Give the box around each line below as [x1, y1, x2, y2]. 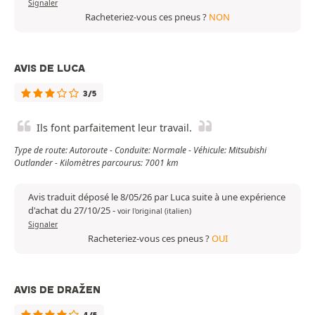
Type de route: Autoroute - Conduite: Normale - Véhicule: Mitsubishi [14, 144, 266, 157]
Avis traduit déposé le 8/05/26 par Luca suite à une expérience [28, 191, 285, 204]
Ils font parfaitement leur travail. [37, 121, 192, 135]
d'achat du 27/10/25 [28, 204, 112, 217]
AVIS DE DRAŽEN [14, 283, 101, 297]
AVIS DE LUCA [14, 62, 85, 75]
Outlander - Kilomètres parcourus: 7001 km [14, 157, 179, 169]
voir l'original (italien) [117, 206, 191, 217]
